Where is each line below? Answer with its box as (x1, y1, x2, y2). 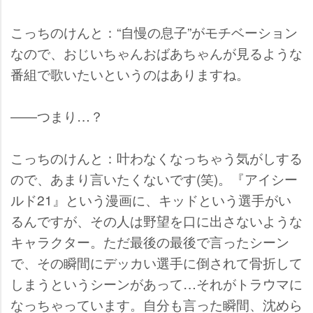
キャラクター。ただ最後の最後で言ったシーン (10, 232, 289, 252)
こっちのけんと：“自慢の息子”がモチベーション (10, 22, 298, 42)
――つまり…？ (10, 106, 103, 126)
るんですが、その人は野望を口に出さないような (10, 211, 303, 231)
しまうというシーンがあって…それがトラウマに (10, 274, 303, 293)
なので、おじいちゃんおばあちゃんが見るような (10, 43, 303, 63)
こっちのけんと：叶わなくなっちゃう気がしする (10, 148, 303, 168)
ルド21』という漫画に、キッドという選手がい (10, 190, 291, 210)
